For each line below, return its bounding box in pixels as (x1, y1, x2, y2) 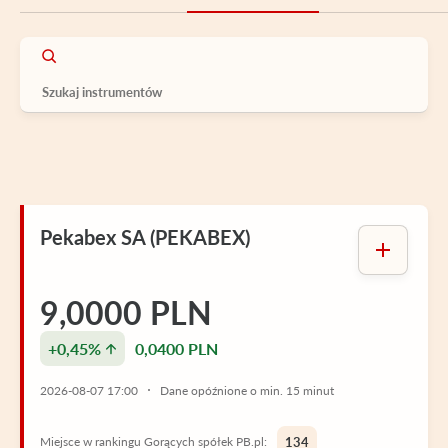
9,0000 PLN (40, 292, 212, 332)
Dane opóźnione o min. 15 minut (160, 382, 334, 398)
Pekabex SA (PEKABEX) (40, 224, 250, 249)
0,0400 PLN (135, 338, 218, 358)
